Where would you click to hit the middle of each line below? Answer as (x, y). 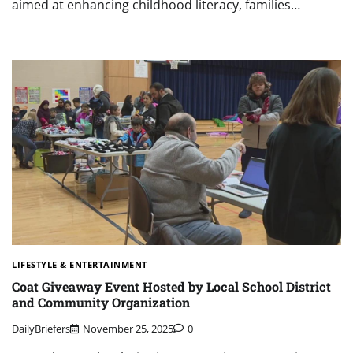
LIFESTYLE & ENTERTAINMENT (80, 264)
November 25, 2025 (128, 328)
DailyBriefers (41, 328)
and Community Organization (101, 303)
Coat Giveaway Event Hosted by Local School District (171, 287)
